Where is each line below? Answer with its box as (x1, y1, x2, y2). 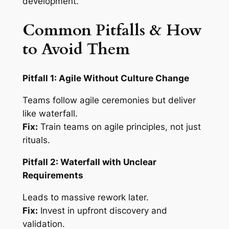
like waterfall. (22, 108, 78, 119)
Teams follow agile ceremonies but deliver (22, 95, 196, 106)
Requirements (22, 170, 83, 180)
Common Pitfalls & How (22, 19, 202, 41)
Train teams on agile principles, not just (37, 122, 201, 132)
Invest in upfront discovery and (37, 205, 167, 216)
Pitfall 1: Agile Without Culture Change (22, 73, 189, 84)
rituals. (22, 135, 50, 146)
